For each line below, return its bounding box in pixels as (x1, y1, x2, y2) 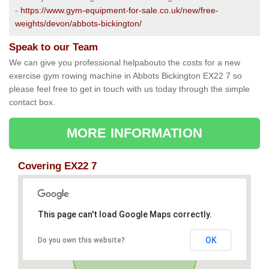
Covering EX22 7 (18, 160, 97, 172)
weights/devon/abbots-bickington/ (15, 19, 142, 29)
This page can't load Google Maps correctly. (37, 210, 212, 220)
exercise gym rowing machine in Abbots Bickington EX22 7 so (9, 71, 242, 81)
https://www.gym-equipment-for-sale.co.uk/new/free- (20, 5, 219, 16)
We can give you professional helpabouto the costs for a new (9, 58, 240, 68)
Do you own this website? (37, 236, 125, 245)
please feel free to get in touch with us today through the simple (9, 84, 250, 94)
